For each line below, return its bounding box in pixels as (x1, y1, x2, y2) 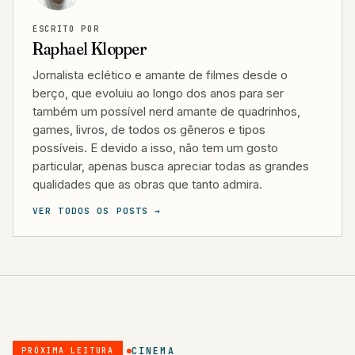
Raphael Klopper (32, 37, 147, 59)
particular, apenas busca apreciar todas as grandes (32, 158, 309, 174)
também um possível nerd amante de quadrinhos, (32, 104, 300, 120)
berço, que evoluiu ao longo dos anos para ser (32, 86, 284, 101)
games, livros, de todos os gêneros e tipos (32, 122, 265, 138)
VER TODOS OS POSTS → (32, 204, 162, 216)
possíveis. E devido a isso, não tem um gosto (32, 140, 278, 156)
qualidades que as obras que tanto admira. (32, 177, 262, 193)
